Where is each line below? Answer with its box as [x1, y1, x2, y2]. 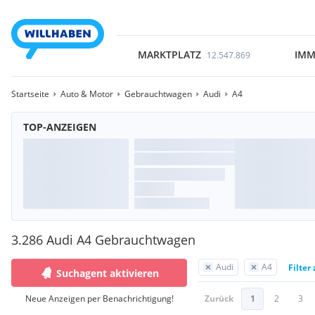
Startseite [11, 88, 49, 100]
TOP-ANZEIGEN [23, 120, 96, 134]
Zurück [205, 292, 233, 304]
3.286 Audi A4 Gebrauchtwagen [11, 231, 195, 248]
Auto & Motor [60, 88, 113, 100]
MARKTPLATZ [137, 48, 201, 61]
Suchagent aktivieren [56, 266, 159, 280]
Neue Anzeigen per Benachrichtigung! [25, 292, 174, 304]
